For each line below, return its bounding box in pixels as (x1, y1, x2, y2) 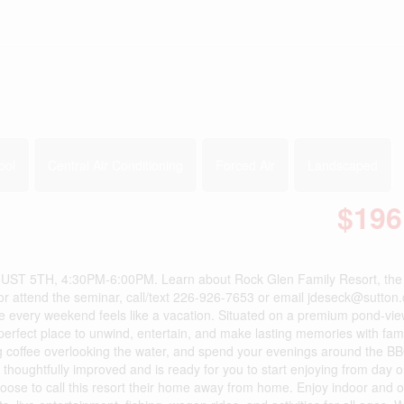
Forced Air (216, 156, 275, 174)
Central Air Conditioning (48, 156, 183, 174)
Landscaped (308, 156, 378, 174)
